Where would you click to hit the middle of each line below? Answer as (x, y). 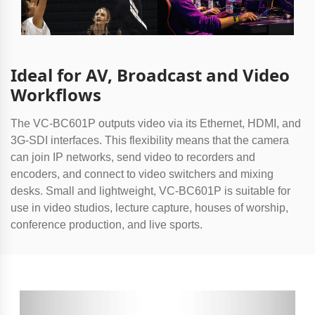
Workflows (56, 94)
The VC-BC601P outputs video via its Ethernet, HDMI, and (156, 123)
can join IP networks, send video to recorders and (133, 157)
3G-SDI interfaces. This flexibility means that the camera (150, 140)
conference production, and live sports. (108, 224)
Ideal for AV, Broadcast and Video (150, 75)
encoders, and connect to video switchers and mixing (142, 174)
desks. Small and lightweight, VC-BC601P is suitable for (150, 191)
